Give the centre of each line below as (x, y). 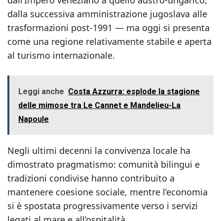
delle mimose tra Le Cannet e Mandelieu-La (99, 105)
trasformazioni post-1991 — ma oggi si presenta (109, 28)
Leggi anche (41, 92)
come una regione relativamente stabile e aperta (110, 41)
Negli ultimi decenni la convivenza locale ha (99, 150)
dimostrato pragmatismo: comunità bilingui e (104, 164)
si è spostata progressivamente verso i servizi (103, 206)
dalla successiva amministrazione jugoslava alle (107, 14)
